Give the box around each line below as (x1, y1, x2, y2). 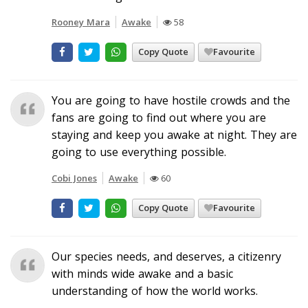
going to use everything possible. (52, 144, 226, 159)
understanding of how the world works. (52, 283, 258, 298)
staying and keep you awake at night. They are (52, 126, 297, 142)
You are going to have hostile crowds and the (52, 92, 290, 108)
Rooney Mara (52, 15, 110, 28)
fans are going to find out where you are (52, 109, 266, 125)
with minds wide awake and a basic (52, 265, 233, 281)
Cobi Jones (52, 171, 97, 184)
